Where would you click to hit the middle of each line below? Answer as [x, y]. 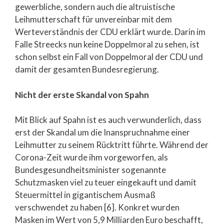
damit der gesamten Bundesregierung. [87, 69]
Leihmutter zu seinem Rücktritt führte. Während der [112, 145]
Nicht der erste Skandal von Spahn [82, 94]
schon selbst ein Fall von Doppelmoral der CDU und [109, 57]
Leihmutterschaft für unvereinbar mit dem [93, 19]
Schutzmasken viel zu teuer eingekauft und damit [106, 182]
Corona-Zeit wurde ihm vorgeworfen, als [91, 157]
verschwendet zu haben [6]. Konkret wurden [97, 207]
